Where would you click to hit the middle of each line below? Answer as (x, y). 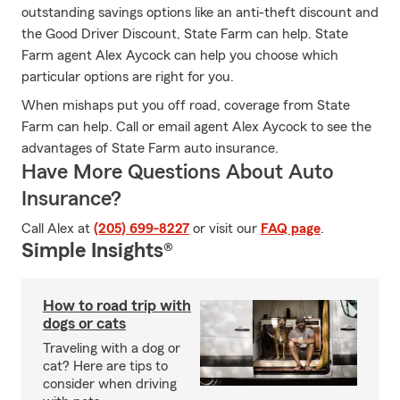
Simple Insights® (97, 251)
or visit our (225, 229)
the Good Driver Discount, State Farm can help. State (185, 34)
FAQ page (291, 229)
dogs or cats (84, 323)
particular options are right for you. (128, 77)
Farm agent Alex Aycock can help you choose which (180, 55)
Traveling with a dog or (112, 348)
